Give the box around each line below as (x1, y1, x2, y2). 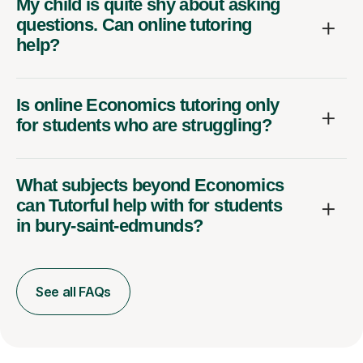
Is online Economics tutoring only (16, 95, 280, 116)
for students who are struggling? (16, 115, 271, 136)
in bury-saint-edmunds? (16, 216, 203, 237)
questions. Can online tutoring (16, 15, 252, 36)
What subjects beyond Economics (16, 175, 284, 196)
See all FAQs (36, 284, 112, 301)
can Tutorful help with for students (16, 195, 282, 216)
